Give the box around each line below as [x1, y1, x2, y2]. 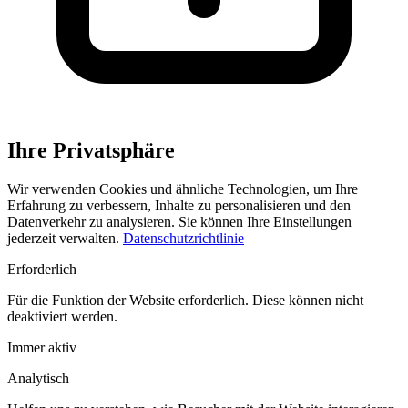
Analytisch [7, 370, 69, 386]
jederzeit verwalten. [7, 229, 123, 246]
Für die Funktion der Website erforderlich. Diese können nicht [7, 291, 363, 308]
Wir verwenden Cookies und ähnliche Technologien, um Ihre [7, 180, 358, 197]
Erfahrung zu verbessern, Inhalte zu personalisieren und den [7, 197, 351, 213]
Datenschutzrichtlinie [123, 229, 244, 246]
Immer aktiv [7, 339, 76, 355]
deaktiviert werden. [7, 308, 117, 324]
